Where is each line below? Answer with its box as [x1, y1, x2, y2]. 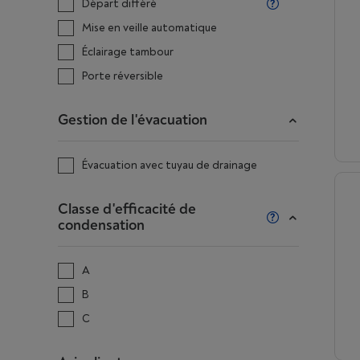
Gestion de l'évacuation [58, 111, 207, 129]
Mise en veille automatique [82, 21, 217, 35]
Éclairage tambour [82, 45, 174, 59]
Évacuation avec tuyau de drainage [82, 158, 257, 172]
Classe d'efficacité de [58, 200, 196, 219]
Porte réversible [82, 69, 163, 83]
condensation [58, 216, 145, 235]
